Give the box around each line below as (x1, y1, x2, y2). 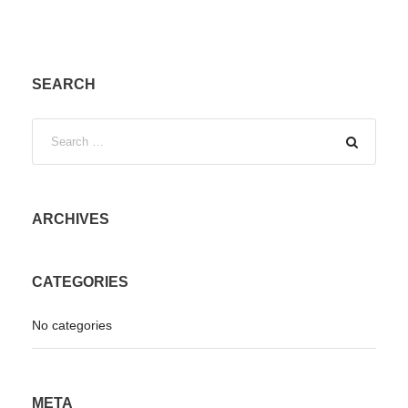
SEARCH (32, 76, 96, 93)
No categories (32, 318, 112, 333)
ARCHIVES (32, 211, 109, 228)
